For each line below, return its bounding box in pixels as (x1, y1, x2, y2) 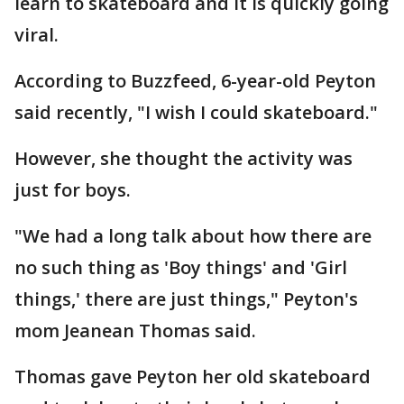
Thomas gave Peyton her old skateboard (14, 364, 371, 389)
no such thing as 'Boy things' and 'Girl (14, 255, 347, 280)
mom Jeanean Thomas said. (14, 318, 256, 343)
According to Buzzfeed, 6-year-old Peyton (14, 69, 376, 93)
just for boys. (14, 178, 131, 202)
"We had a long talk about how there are (14, 224, 372, 248)
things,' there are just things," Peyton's (14, 287, 358, 311)
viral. (14, 23, 59, 47)
